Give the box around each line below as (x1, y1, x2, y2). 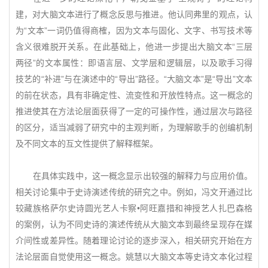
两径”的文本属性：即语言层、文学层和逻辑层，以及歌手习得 (16, 58, 252, 68)
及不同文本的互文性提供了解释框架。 (16, 139, 158, 148)
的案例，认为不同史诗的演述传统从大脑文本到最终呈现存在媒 (16, 220, 252, 229)
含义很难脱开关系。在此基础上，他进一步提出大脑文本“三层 (16, 42, 252, 51)
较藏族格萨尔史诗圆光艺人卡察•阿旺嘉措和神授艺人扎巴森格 (16, 203, 252, 213)
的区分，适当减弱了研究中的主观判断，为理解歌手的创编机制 (16, 123, 252, 132)
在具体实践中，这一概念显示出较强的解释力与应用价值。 (16, 171, 252, 181)
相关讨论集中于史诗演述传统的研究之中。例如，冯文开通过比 (16, 187, 252, 197)
